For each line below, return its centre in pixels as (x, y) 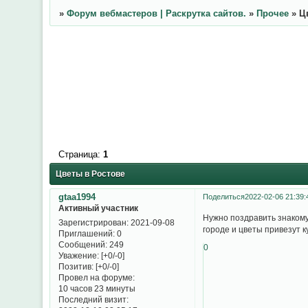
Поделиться (223, 197)
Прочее (272, 14)
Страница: (80, 155)
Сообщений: (82, 245)
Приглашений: (86, 234)
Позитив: (76, 267)
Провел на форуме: (96, 278)
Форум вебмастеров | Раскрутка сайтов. (156, 14)
